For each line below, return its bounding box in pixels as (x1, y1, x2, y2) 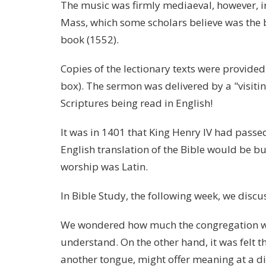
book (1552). (61, 32, 119, 46)
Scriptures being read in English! (61, 96, 213, 110)
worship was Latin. (61, 159, 148, 173)
